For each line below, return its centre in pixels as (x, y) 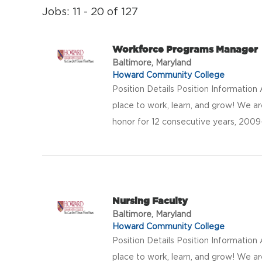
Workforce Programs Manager (185, 49)
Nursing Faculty (150, 201)
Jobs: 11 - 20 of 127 (90, 12)
